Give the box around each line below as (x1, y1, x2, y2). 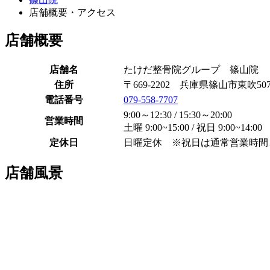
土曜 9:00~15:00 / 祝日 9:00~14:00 (124, 122, 262, 133)
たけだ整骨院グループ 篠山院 (124, 64, 259, 75)
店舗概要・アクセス (29, 7, 116, 17)
